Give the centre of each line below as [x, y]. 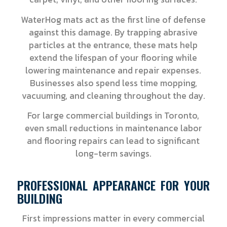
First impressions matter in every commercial [113, 219]
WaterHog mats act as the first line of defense [113, 20]
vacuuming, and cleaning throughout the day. [113, 96]
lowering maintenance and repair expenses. [113, 70]
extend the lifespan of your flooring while [113, 58]
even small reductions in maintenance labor [113, 128]
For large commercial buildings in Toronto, [113, 116]
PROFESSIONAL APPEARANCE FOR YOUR [113, 185]
